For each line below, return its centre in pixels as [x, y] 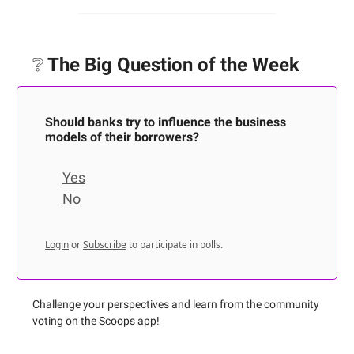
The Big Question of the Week [171, 65]
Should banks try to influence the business [166, 122]
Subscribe [105, 245]
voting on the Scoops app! [96, 321]
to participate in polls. [175, 245]
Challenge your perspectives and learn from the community [176, 305]
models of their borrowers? [122, 137]
